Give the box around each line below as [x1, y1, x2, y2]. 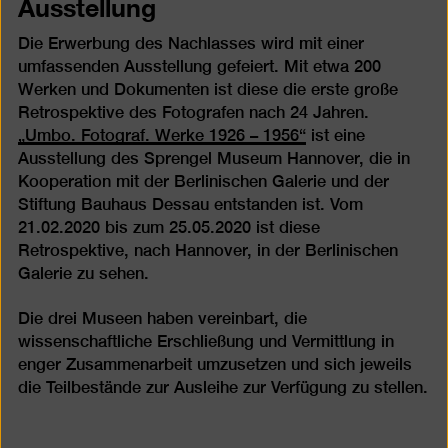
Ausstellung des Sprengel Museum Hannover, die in [17, 148, 410, 168]
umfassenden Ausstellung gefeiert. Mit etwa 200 [17, 56, 381, 76]
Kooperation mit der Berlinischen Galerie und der [17, 171, 389, 191]
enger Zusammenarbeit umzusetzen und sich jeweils [17, 355, 412, 375]
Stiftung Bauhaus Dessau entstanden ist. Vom [17, 194, 363, 214]
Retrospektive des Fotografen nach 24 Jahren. [17, 102, 369, 122]
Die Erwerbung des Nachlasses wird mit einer [17, 33, 364, 53]
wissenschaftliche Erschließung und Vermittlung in [17, 332, 394, 352]
